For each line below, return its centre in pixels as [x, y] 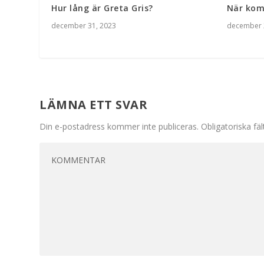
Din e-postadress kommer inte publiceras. [119, 126]
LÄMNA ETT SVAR [94, 104]
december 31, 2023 [84, 25]
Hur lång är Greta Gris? [102, 8]
